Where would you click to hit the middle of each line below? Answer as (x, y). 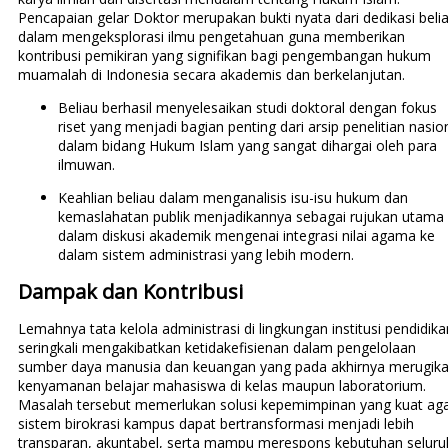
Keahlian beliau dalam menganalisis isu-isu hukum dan (232, 198)
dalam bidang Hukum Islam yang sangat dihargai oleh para (247, 146)
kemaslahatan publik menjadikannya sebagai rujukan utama (250, 217)
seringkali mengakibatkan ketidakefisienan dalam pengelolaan (216, 348)
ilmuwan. (86, 165)
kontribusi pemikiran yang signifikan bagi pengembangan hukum (224, 56)
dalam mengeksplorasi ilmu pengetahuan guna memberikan (211, 37)
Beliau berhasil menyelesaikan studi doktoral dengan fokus (247, 108)
